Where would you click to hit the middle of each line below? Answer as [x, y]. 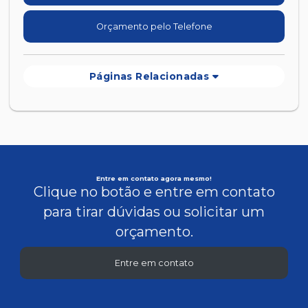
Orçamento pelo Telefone [154, 26]
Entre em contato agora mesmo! [154, 179]
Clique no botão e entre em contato [154, 192]
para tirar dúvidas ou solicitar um [154, 212]
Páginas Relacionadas [151, 77]
